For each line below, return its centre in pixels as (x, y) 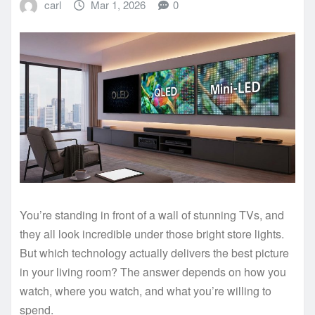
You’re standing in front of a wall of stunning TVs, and (152, 214)
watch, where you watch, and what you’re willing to (146, 290)
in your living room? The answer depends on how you (153, 271)
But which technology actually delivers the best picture (154, 252)
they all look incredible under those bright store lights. (152, 233)
